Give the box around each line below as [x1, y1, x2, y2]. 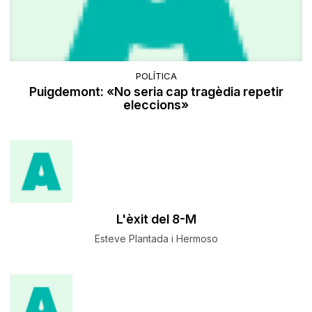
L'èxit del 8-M [116, 212, 196, 227]
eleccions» [123, 97, 189, 113]
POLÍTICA [135, 70, 177, 82]
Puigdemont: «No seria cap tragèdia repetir [29, 84, 283, 100]
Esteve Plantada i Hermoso [94, 233, 218, 245]
